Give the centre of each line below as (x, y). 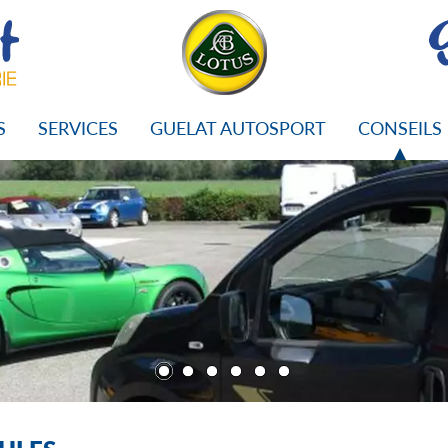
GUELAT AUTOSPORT (238, 127)
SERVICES (78, 127)
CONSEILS (400, 127)
